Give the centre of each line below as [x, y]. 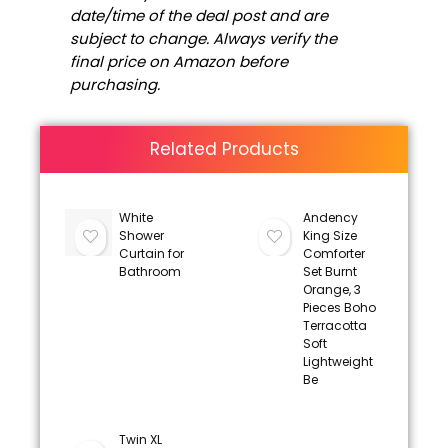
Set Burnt [329, 271]
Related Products [224, 148]
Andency [330, 217]
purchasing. [115, 84]
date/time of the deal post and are [199, 15]
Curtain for [151, 253]
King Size [329, 235]
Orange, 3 [331, 289]
